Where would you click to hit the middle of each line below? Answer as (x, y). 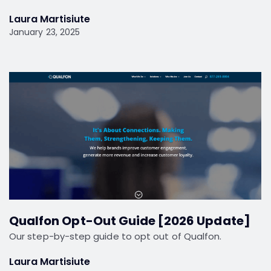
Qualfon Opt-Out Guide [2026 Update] (130, 221)
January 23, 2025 (45, 32)
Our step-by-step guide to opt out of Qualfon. (116, 236)
